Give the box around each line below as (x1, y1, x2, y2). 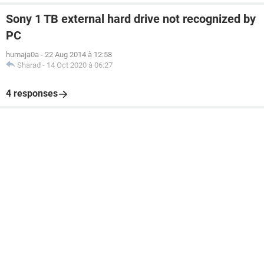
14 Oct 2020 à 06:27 (47, 61, 113, 70)
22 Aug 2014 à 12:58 (45, 50, 112, 59)
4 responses (6, 88, 58, 99)
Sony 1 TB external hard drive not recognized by (6, 12, 256, 26)
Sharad (17, 61, 41, 70)
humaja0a (6, 50, 39, 59)
